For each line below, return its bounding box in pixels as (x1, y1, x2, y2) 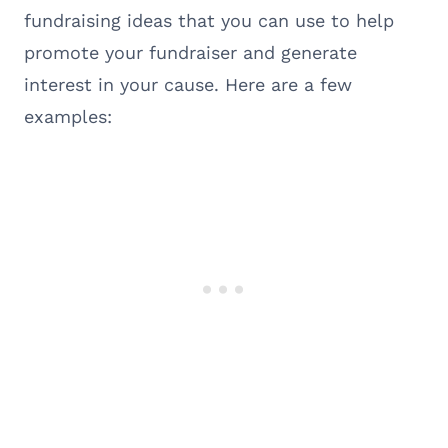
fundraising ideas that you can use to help (24, 9, 394, 31)
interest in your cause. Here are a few (24, 73, 352, 95)
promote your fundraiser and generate (24, 41, 357, 63)
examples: (24, 105, 112, 127)
